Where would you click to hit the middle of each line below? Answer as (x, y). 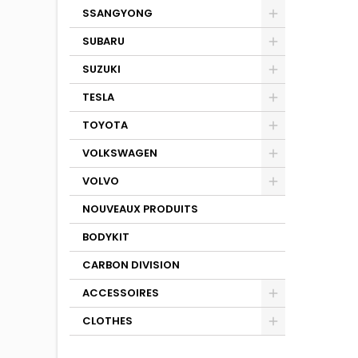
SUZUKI (101, 69)
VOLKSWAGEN (120, 153)
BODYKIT (106, 237)
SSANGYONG (117, 13)
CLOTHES (107, 321)
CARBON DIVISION (131, 265)
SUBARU (103, 41)
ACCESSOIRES (121, 293)
